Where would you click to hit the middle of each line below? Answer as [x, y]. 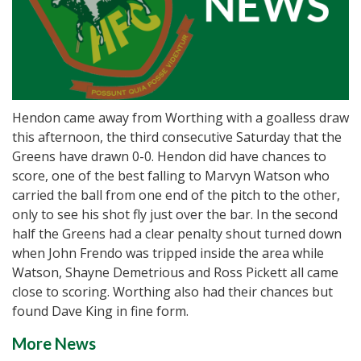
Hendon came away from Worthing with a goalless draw [180, 118]
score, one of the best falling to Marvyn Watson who [171, 176]
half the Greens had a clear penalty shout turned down [177, 234]
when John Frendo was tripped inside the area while [168, 253]
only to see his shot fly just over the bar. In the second [175, 215]
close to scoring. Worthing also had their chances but [172, 292]
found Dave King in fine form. [100, 311]
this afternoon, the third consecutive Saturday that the [177, 137]
